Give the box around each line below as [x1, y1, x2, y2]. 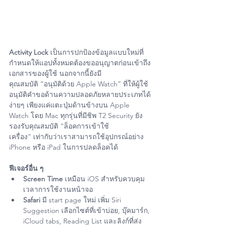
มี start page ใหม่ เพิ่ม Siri [40, 195, 123, 204]
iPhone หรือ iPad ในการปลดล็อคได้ [9, 142, 118, 152]
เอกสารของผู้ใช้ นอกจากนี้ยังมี [9, 68, 101, 78]
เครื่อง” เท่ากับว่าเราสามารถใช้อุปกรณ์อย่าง [9, 132, 146, 141]
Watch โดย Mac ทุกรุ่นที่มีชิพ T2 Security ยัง [9, 110, 143, 120]
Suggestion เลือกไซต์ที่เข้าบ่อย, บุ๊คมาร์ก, [23, 205, 152, 215]
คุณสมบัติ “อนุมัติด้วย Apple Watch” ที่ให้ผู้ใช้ [9, 79, 148, 88]
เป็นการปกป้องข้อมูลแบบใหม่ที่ [48, 47, 144, 57]
